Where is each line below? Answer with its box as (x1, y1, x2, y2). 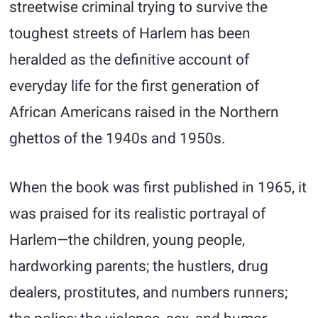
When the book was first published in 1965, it (9, 179, 307, 196)
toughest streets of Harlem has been (9, 25, 251, 42)
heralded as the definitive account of (9, 51, 250, 68)
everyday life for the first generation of (9, 77, 260, 94)
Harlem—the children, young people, (9, 231, 246, 248)
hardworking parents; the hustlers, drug (9, 258, 269, 275)
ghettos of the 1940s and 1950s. (9, 130, 226, 147)
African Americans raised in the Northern (9, 104, 280, 121)
